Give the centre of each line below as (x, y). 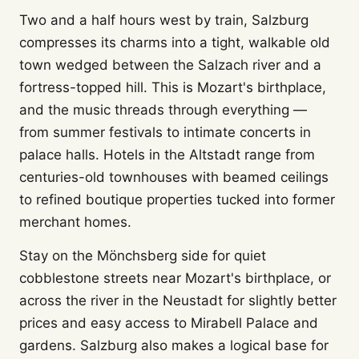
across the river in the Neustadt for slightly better (178, 301)
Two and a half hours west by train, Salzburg (164, 20)
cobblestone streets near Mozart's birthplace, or (175, 278)
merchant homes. (75, 222)
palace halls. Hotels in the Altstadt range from (167, 155)
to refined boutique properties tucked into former (177, 200)
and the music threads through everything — (163, 110)
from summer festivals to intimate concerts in (165, 132)
